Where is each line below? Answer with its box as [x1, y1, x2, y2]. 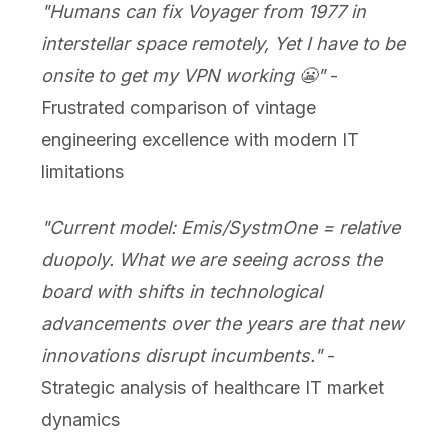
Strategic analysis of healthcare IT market [40, 377, 384, 399]
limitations [40, 161, 124, 183]
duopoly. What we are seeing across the [40, 249, 382, 271]
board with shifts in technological [40, 281, 322, 303]
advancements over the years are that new [40, 313, 404, 335]
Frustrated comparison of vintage [40, 97, 316, 119]
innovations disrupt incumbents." [40, 345, 322, 367]
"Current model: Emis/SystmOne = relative [40, 217, 400, 239]
